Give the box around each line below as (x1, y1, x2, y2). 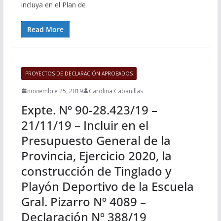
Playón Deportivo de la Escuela (21, 178, 194, 194)
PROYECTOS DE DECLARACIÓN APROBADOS (25, 70, 133, 77)
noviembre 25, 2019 (27, 86, 83, 95)
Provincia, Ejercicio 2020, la (21, 147, 172, 164)
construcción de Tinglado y (21, 162, 171, 179)
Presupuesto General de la (21, 132, 171, 148)
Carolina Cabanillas (88, 86, 143, 95)
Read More (27, 24, 64, 34)
